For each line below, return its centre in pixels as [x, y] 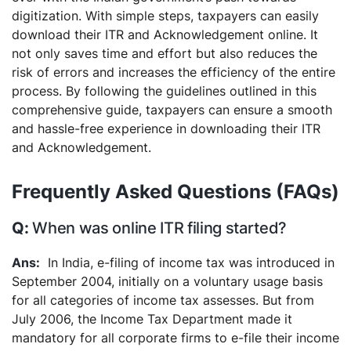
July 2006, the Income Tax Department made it [152, 319]
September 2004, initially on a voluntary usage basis [167, 281]
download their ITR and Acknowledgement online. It [165, 34]
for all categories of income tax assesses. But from [163, 300]
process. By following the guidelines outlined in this [164, 91]
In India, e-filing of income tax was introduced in [191, 262]
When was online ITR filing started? [160, 228]
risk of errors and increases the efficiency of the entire [174, 72]
